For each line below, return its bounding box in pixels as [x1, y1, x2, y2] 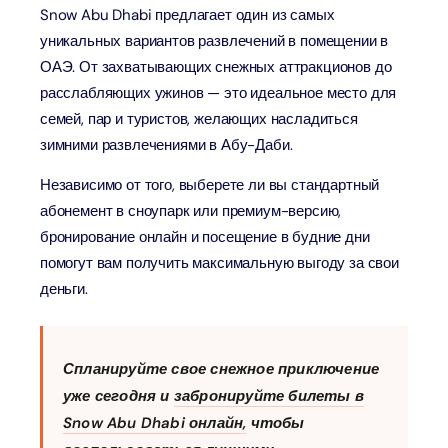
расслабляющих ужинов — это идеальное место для [40, 83, 397, 103]
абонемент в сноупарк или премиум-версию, [40, 201, 342, 221]
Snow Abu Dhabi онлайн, [63, 413, 247, 433]
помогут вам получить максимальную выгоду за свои [40, 253, 399, 273]
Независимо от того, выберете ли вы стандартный [40, 175, 380, 195]
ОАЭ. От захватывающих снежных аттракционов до [40, 57, 392, 77]
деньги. [40, 279, 88, 299]
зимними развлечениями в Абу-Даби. [40, 135, 293, 155]
